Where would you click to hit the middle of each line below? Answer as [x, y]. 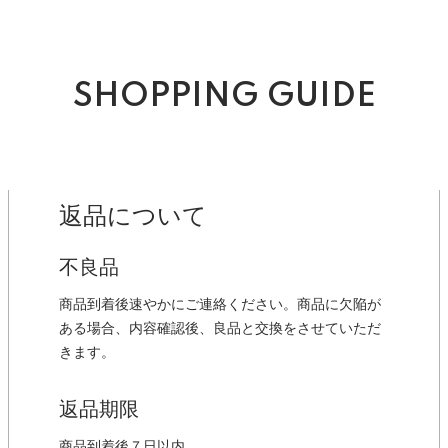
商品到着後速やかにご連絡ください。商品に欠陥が [220, 305]
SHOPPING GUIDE [224, 97]
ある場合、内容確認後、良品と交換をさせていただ [220, 329]
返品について [133, 216]
